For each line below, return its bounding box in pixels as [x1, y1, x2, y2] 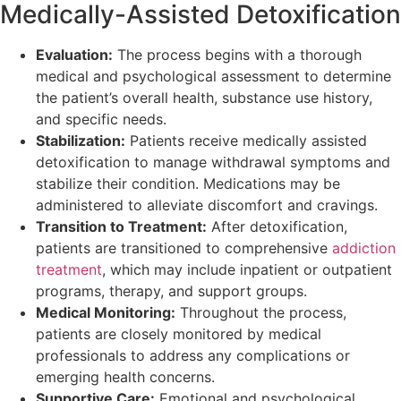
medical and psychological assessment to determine [36, 66, 391, 85]
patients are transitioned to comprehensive [36, 238, 332, 257]
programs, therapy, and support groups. [36, 281, 307, 300]
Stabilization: [36, 131, 125, 149]
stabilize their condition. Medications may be [36, 174, 340, 192]
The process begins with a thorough [113, 45, 362, 64]
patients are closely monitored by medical [36, 324, 321, 343]
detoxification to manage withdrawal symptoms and [36, 152, 390, 171]
